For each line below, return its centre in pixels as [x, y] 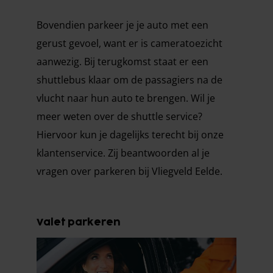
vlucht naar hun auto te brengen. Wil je [126, 98]
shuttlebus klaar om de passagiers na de [129, 80]
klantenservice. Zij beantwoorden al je [123, 153]
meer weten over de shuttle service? [119, 116]
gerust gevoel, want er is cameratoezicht [129, 43]
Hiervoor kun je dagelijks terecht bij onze [130, 134]
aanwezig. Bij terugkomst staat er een [122, 61]
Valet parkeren [79, 222]
